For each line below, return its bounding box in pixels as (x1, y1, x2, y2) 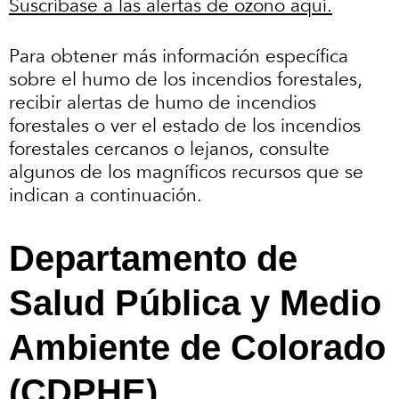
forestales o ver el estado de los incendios (9, 113, 361, 140)
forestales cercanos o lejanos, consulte (9, 136, 330, 163)
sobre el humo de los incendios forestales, (9, 67, 362, 94)
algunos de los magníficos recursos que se (9, 159, 363, 186)
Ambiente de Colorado (9, 327, 386, 367)
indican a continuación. (9, 183, 208, 209)
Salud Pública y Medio (9, 282, 381, 322)
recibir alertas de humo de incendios (9, 90, 316, 117)
